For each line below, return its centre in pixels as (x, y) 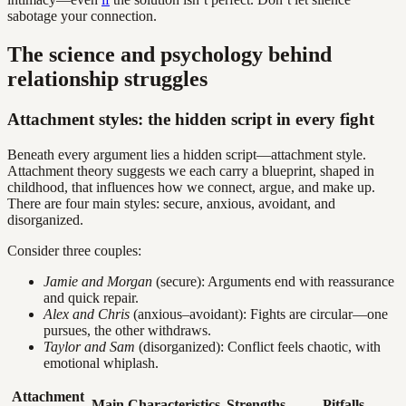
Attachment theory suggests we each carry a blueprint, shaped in (191, 170)
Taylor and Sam (89, 346)
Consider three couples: (74, 250)
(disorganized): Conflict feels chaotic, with (258, 346)
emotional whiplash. (101, 362)
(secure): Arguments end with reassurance (273, 281)
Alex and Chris (87, 314)
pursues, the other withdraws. (127, 330)
